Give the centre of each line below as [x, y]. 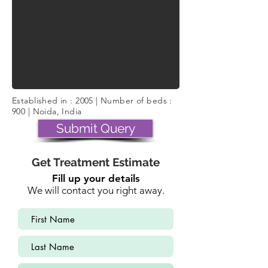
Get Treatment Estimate [96, 162]
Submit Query [95, 128]
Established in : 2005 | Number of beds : [92, 100]
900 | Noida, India [47, 111]
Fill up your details [96, 178]
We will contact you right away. [96, 190]
